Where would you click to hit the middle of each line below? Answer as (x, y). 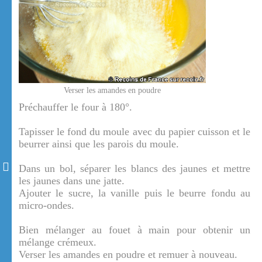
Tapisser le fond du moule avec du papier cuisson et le (135, 132)
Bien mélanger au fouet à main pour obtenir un (135, 230)
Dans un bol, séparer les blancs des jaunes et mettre (135, 169)
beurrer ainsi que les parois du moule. (99, 144)
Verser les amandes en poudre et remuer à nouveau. (128, 255)
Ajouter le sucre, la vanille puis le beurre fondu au (135, 193)
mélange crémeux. (58, 242)
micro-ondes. (46, 206)
